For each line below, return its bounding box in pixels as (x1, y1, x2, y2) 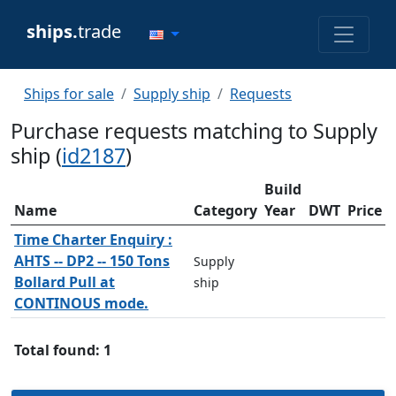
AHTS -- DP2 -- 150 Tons (14, 251, 170, 270)
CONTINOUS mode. (14, 293, 148, 313)
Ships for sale (24, 84, 114, 103)
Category (194, 201, 257, 220)
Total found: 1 (14, 340, 111, 360)
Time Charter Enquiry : (14, 230, 172, 249)
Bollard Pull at (14, 272, 115, 292)
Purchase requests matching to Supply (11, 117, 377, 145)
